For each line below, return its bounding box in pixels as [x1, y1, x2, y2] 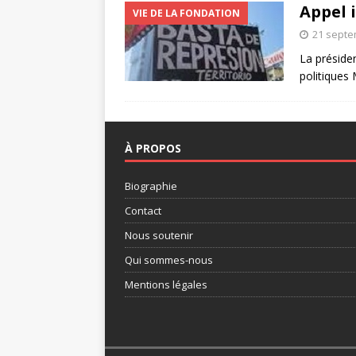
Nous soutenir [125, 228, 193, 243]
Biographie [125, 179, 177, 194]
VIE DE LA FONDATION [133, 6, 240, 21]
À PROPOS [125, 141, 181, 157]
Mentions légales [125, 277, 207, 292]
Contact [125, 203, 161, 219]
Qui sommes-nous [125, 253, 213, 268]
